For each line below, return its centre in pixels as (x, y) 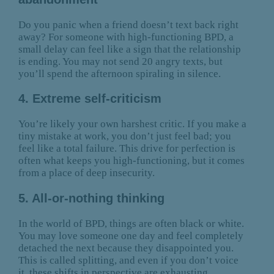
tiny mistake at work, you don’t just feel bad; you (124, 136)
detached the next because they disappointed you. (126, 248)
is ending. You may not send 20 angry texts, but (120, 61)
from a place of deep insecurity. (86, 173)
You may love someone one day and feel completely (131, 236)
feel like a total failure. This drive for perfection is (127, 149)
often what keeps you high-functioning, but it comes (131, 161)
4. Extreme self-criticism (90, 99)
